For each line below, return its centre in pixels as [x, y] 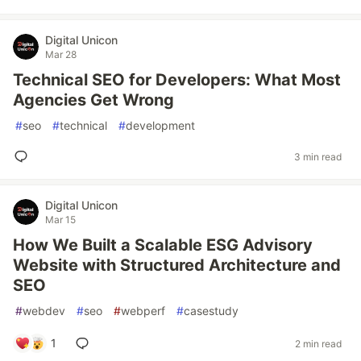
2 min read [318, 343]
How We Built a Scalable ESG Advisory [163, 245]
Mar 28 [61, 54]
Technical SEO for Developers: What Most [177, 80]
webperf [143, 311]
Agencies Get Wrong [93, 100]
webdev [44, 311]
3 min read [318, 156]
